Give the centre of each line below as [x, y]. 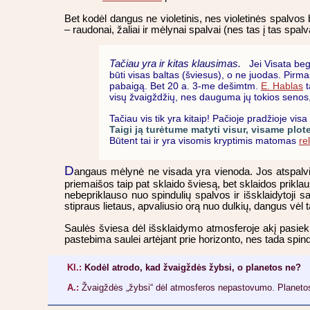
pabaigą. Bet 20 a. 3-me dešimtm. [185, 86]
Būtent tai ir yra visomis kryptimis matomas [204, 140]
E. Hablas [282, 86]
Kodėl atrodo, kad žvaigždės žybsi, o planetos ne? [191, 268]
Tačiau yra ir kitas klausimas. [175, 64]
